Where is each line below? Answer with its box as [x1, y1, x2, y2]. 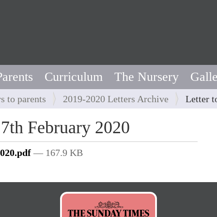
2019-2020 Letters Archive [63, 93, 169, 105]
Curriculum [45, 70, 103, 84]
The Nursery [114, 70, 179, 84]
